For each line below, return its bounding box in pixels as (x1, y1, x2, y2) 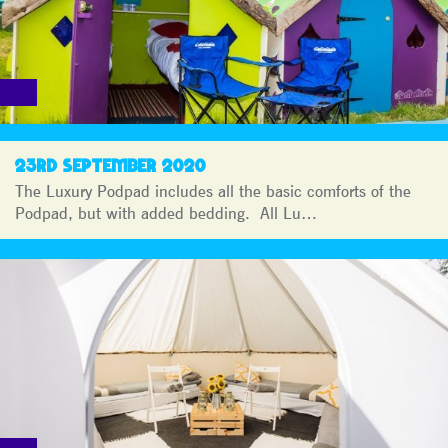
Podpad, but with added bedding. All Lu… (15, 202, 317, 223)
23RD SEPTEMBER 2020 (15, 155, 206, 175)
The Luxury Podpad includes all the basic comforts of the (15, 180, 411, 201)
